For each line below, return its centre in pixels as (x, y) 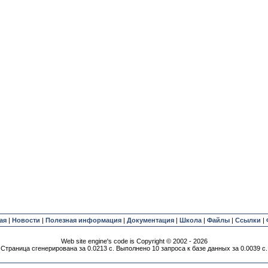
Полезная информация (83, 220)
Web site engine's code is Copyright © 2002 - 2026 (134, 241)
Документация (150, 220)
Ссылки (248, 220)
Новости (26, 220)
